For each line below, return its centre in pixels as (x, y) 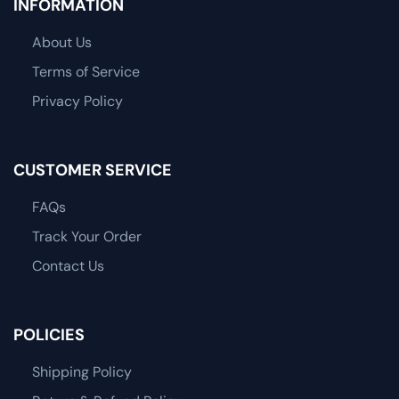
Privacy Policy (77, 102)
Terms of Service (85, 72)
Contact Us (68, 266)
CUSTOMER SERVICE (93, 171)
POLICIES (49, 335)
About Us (61, 43)
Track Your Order (86, 237)
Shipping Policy (81, 372)
